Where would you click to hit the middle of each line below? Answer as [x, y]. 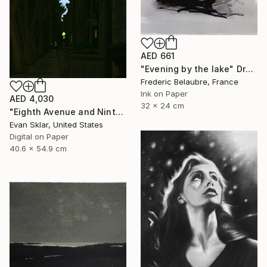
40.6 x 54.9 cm [38, 148]
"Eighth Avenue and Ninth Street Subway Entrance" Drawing [119, 111]
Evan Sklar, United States [56, 124]
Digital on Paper [39, 136]
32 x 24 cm [162, 105]
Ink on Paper [164, 93]
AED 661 [158, 55]
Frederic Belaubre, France [190, 81]
